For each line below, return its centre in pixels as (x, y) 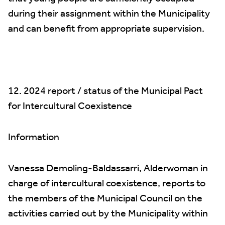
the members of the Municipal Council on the (105, 199)
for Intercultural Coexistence (70, 106)
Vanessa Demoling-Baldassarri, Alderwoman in (108, 169)
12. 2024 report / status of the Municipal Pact (105, 91)
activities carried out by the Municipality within (108, 214)
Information (34, 138)
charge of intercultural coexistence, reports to (107, 184)
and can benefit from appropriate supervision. (106, 29)
